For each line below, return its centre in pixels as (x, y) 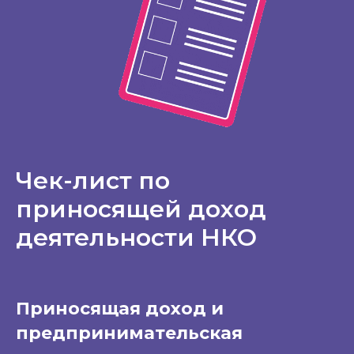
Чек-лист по (93, 180)
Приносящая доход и (120, 308)
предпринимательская (129, 333)
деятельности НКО (136, 237)
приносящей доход (141, 209)
